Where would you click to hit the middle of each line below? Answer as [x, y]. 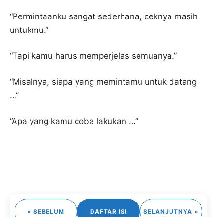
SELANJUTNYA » [171, 211]
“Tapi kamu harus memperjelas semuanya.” [94, 56]
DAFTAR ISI [108, 211]
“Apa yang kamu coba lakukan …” [75, 121]
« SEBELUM [46, 211]
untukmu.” [30, 30]
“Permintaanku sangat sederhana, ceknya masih [104, 16]
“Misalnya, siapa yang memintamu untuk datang [103, 82]
